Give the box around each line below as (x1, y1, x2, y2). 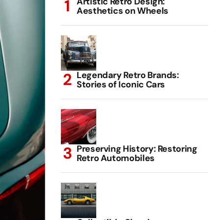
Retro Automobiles (77, 152, 155, 164)
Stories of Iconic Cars (77, 78, 165, 90)
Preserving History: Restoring (77, 142, 197, 155)
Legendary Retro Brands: (77, 69, 179, 81)
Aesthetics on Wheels (77, 4, 168, 17)
